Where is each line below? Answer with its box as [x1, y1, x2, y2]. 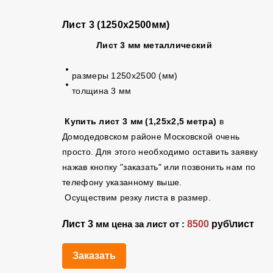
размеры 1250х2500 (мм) [72, 71, 178, 80]
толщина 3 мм [72, 86, 132, 96]
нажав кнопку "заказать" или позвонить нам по [62, 162, 256, 172]
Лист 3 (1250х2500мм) [62, 19, 170, 30]
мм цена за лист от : [96, 219, 187, 229]
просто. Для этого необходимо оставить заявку [62, 147, 258, 157]
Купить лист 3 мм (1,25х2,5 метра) [65, 116, 217, 126]
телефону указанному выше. [62, 177, 188, 187]
